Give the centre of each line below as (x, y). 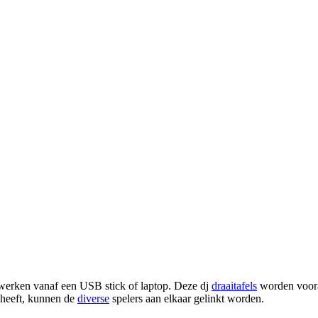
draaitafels (234, 285)
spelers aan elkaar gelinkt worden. (187, 298)
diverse (93, 298)
